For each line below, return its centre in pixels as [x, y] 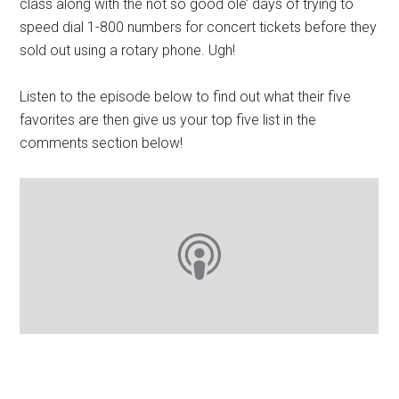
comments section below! [102, 143]
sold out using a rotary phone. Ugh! [128, 50]
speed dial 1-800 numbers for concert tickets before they [199, 27]
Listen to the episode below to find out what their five [186, 97]
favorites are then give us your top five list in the [168, 120]
